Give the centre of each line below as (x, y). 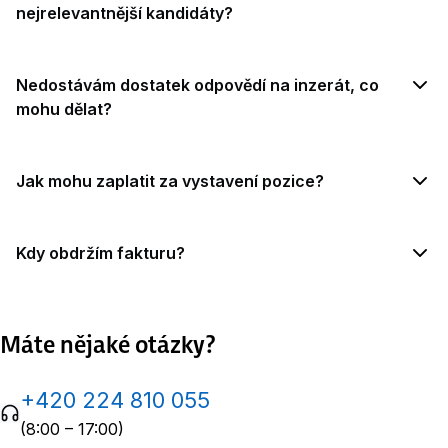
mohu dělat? (64, 109)
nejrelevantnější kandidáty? (124, 13)
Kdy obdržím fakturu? (100, 253)
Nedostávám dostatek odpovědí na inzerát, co (197, 85)
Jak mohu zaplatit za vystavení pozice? (170, 181)
